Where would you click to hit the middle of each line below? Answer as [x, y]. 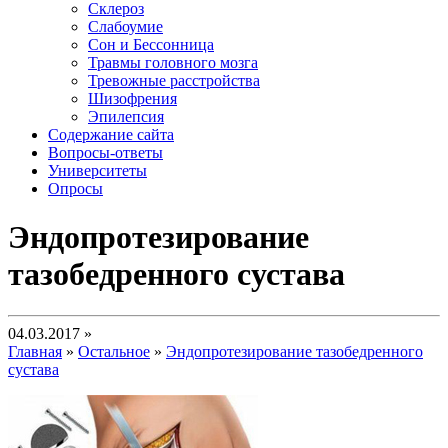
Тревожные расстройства [174, 80]
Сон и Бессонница [151, 44]
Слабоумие [125, 26]
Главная [35, 351]
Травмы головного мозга [173, 62]
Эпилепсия [126, 116]
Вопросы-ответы [105, 152]
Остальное [114, 351]
